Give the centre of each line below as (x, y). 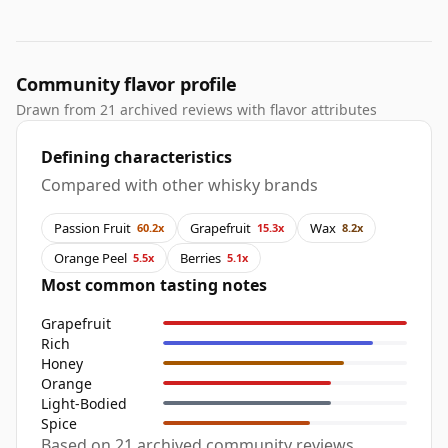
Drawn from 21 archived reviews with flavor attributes (196, 110)
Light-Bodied (84, 403)
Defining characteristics (136, 157)
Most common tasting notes (154, 285)
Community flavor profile (126, 84)
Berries (200, 257)
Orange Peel (90, 257)
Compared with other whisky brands (179, 185)
